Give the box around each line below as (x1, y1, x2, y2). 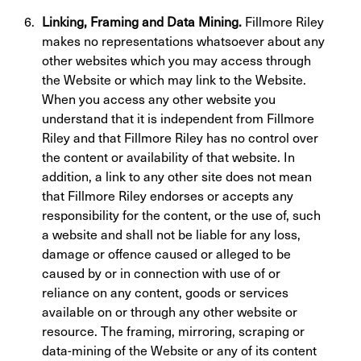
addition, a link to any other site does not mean (42, 167, 312, 185)
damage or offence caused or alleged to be (42, 244, 291, 262)
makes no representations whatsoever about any (42, 31, 325, 49)
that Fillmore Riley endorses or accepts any (42, 186, 293, 204)
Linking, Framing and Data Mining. (42, 12, 242, 30)
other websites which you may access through (42, 51, 311, 68)
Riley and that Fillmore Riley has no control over (42, 128, 318, 146)
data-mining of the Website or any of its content (42, 341, 317, 359)
